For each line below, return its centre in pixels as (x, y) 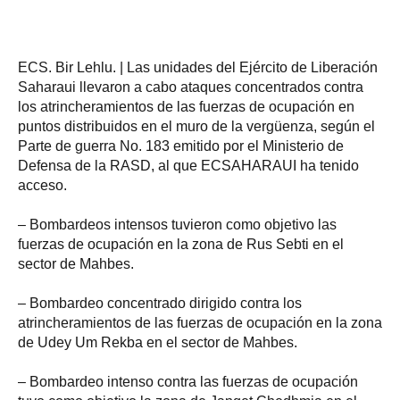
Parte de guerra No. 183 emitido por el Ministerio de (181, 146)
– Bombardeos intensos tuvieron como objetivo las (177, 224)
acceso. (42, 185)
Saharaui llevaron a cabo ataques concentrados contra (191, 87)
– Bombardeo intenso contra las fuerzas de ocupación (188, 381)
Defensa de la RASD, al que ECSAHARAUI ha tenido (188, 165)
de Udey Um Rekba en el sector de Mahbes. (158, 342)
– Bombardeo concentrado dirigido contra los (160, 303)
